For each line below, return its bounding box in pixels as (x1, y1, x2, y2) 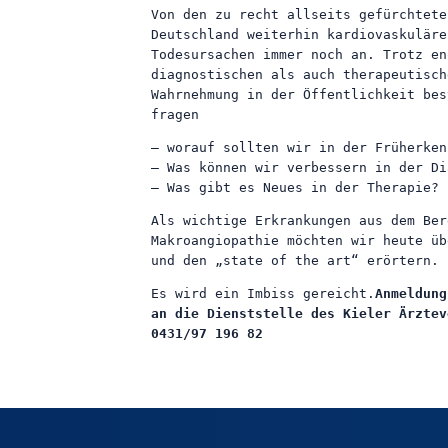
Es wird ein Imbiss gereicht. (151, 285, 375, 301)
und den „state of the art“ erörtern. (151, 252, 439, 268)
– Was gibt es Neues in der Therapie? (151, 179, 439, 195)
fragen (151, 106, 199, 122)
